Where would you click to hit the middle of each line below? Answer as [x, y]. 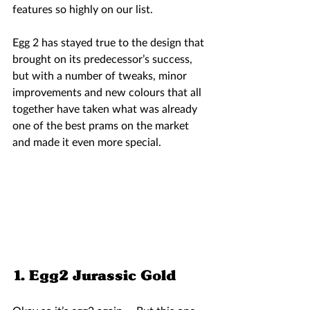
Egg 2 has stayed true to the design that [110, 43]
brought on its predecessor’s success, [104, 59]
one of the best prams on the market [102, 126]
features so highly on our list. [85, 9]
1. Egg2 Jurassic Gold [96, 275]
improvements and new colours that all [108, 92]
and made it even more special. [88, 142]
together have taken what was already [106, 109]
